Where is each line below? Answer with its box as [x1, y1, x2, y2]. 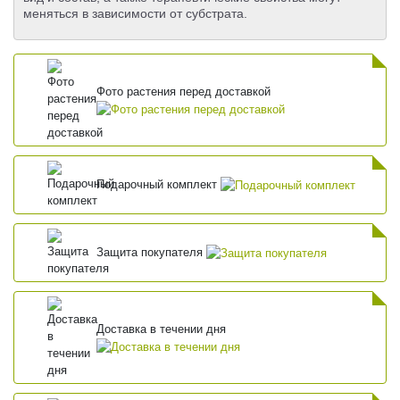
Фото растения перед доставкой [96, 84, 271, 98]
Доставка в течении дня [96, 321, 227, 336]
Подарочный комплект [96, 178, 221, 192]
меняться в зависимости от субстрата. [23, 6, 247, 21]
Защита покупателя [96, 246, 207, 260]
